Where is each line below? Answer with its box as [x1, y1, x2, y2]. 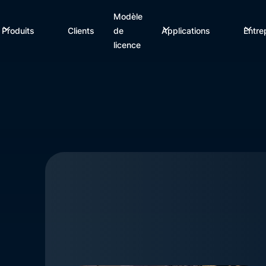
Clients [68, 26, 95, 36]
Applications [161, 26, 211, 36]
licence [113, 40, 141, 50]
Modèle [113, 11, 143, 21]
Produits [2, 26, 35, 36]
